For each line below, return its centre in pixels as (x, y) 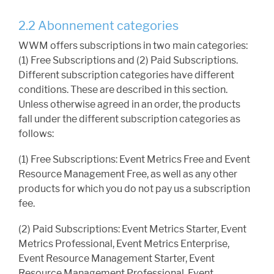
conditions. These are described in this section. (123, 90)
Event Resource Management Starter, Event (117, 259)
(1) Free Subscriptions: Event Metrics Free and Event (134, 160)
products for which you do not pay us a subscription (134, 189)
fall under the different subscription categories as (129, 119)
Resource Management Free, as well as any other (128, 174)
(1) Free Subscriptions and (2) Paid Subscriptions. (128, 61)
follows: (36, 134)
